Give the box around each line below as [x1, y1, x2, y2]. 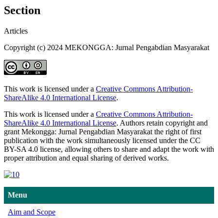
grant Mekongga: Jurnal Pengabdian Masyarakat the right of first [4, 127, 201, 136]
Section [4, 3, 40, 17]
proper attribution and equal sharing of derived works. [4, 153, 169, 162]
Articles [4, 26, 28, 35]
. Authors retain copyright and [116, 118, 208, 127]
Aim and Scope [8, 207, 55, 216]
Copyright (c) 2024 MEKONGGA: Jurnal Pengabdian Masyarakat [4, 43, 209, 52]
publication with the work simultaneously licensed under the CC [4, 136, 200, 145]
